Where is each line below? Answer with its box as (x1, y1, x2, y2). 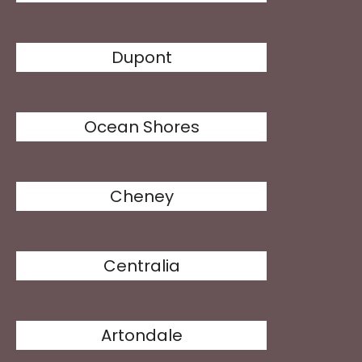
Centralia (103, 255, 180, 277)
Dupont (111, 46, 172, 69)
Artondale (100, 324, 183, 347)
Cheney (109, 185, 174, 208)
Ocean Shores (83, 116, 200, 138)
